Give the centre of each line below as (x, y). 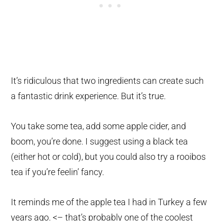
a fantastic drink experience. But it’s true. (89, 96)
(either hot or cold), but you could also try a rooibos (109, 156)
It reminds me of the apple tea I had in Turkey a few (109, 202)
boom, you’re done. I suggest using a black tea (100, 141)
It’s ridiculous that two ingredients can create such (108, 80)
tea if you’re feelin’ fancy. (58, 172)
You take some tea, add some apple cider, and (99, 126)
